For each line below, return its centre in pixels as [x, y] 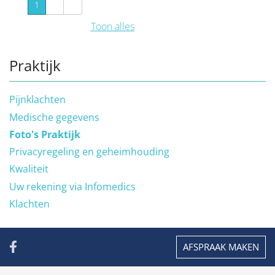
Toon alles [112, 27]
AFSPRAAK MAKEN [221, 246]
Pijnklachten [37, 100]
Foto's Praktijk [45, 134]
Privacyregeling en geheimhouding [89, 152]
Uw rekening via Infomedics [72, 186]
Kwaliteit [29, 169]
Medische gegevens [54, 117]
